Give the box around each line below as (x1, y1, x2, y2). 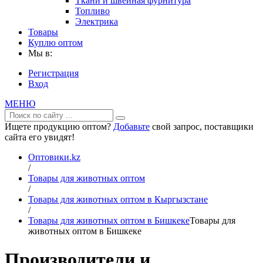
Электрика (75, 16, 118, 26)
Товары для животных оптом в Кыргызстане (28, 194, 208, 204)
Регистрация (28, 68, 79, 78)
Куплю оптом (28, 38, 83, 48)
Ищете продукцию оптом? (5, 122, 113, 131)
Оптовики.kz (28, 152, 80, 162)
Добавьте (113, 122, 150, 131)
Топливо (75, 6, 110, 16)
